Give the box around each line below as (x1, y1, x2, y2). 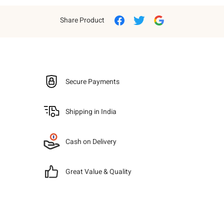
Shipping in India (65, 106, 117, 117)
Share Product (60, 15, 105, 25)
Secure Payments (65, 76, 120, 87)
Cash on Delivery (65, 136, 117, 147)
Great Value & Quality (65, 166, 132, 177)
